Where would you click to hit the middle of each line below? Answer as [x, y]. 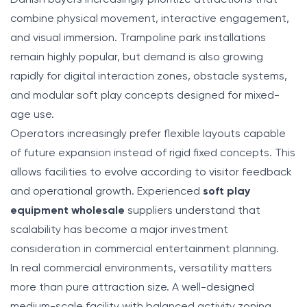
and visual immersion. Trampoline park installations [138, 38]
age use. [32, 115]
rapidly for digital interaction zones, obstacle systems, [149, 76]
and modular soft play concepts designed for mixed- [145, 96]
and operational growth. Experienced [107, 192]
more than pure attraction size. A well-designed [132, 287]
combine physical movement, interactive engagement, [150, 19]
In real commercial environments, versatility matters [141, 268]
